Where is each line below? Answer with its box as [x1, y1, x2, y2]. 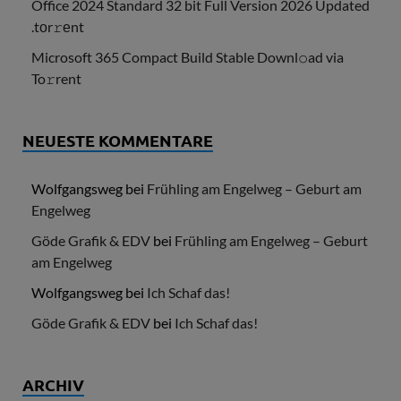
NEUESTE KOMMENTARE [22, 130, 213, 151]
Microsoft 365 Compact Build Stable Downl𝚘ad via [31, 48, 344, 66]
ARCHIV [22, 374, 84, 396]
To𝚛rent [31, 70, 81, 88]
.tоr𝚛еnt [31, 18, 84, 36]
